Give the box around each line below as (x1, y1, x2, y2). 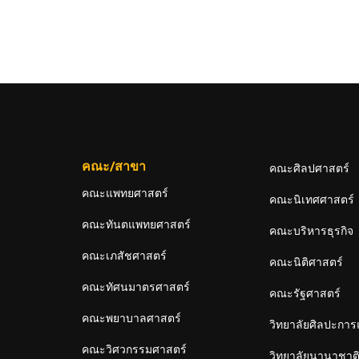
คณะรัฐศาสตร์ (269, 287, 341, 300)
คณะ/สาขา (82, 157, 146, 174)
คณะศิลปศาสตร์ (269, 162, 349, 175)
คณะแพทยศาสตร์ (82, 187, 168, 200)
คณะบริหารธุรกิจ (269, 224, 353, 237)
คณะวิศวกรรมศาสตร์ (82, 343, 187, 356)
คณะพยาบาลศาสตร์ (82, 312, 181, 325)
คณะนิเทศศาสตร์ (269, 193, 354, 206)
